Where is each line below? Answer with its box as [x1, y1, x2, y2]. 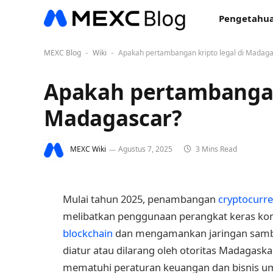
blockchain [63, 225, 113, 240]
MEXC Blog [44, 48, 81, 58]
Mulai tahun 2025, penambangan [63, 191, 218, 206]
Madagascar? [44, 104, 183, 132]
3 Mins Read [194, 144, 237, 155]
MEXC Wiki [70, 144, 106, 155]
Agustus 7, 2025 [118, 144, 172, 155]
